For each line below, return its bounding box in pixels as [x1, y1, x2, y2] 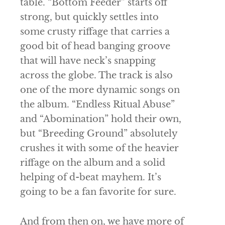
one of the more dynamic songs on [20, 84, 180, 96]
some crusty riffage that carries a [20, 26, 170, 38]
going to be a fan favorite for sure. [20, 186, 176, 198]
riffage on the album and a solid [20, 157, 165, 169]
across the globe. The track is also [20, 70, 173, 81]
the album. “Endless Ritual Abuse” [20, 99, 175, 110]
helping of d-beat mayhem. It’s [20, 172, 161, 183]
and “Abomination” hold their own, [20, 114, 181, 125]
